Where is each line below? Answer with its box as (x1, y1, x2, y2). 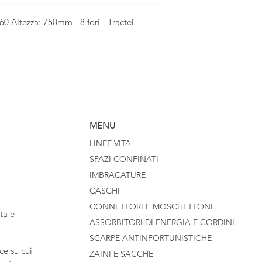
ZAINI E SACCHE (89, 248, 153, 259)
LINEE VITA (89, 137, 131, 149)
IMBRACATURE (89, 169, 146, 180)
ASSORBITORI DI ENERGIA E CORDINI (89, 216, 235, 227)
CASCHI (89, 185, 120, 196)
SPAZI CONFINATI (89, 153, 158, 164)
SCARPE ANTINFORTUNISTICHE (89, 232, 212, 243)
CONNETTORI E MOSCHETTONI (89, 201, 213, 212)
